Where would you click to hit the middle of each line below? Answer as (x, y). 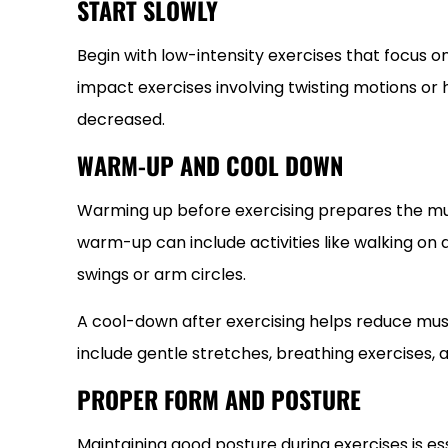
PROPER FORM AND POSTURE (219, 399)
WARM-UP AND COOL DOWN (210, 165)
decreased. (121, 119)
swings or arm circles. (161, 274)
